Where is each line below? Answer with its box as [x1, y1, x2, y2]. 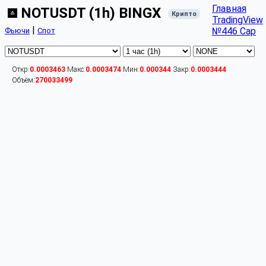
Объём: [12, 76, 35, 84]
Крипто [172, 10, 197, 18]
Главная [212, 3, 246, 14]
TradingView [212, 14, 263, 26]
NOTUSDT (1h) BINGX [17, 5, 164, 21]
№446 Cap [212, 26, 256, 37]
